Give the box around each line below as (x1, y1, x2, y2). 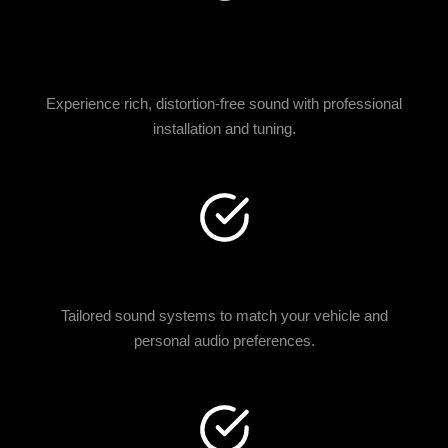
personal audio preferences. (133, 332, 315, 349)
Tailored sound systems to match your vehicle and (60, 307, 388, 324)
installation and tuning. (152, 120, 296, 137)
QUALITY (163, 41, 285, 71)
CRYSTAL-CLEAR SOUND (55, 12, 393, 42)
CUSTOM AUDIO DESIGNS (51, 253, 397, 283)
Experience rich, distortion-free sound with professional (46, 95, 402, 112)
